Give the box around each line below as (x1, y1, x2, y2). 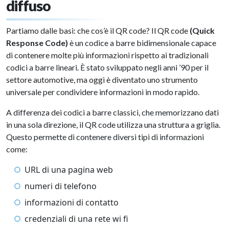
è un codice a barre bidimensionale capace (68, 38, 216, 48)
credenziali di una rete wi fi (25, 213, 128, 224)
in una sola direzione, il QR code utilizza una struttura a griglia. (6, 120, 220, 129)
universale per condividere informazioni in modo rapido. (6, 87, 199, 97)
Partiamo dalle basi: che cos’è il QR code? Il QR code (6, 26, 190, 35)
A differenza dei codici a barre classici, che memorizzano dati (6, 107, 219, 117)
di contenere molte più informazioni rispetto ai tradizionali (6, 50, 209, 60)
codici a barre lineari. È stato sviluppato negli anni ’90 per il (6, 62, 209, 72)
